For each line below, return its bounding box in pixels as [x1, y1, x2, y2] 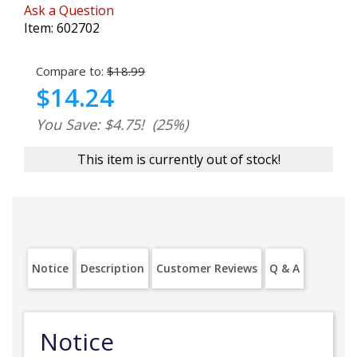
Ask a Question [24, 2, 114, 19]
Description [80, 261, 144, 276]
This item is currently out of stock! [76, 151, 280, 168]
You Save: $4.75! [36, 115, 144, 134]
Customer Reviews [156, 261, 257, 276]
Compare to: [36, 63, 104, 79]
